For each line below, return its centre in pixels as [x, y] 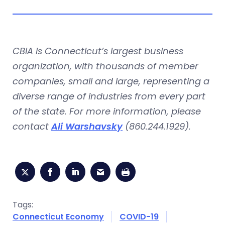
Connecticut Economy [58, 217]
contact [32, 126]
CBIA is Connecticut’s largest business [98, 51]
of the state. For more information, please [107, 111]
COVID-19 [139, 217]
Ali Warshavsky [87, 126]
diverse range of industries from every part [109, 96]
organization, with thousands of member [105, 66]
